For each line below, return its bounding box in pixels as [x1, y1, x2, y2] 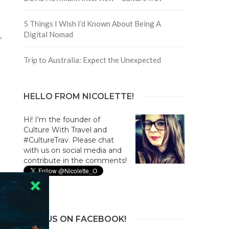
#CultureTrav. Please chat [23, 135, 114, 145]
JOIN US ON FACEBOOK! [23, 214, 126, 224]
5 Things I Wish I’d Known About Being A [23, 18, 161, 28]
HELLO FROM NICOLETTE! [23, 91, 134, 101]
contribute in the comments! [23, 155, 127, 165]
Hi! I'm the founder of [23, 114, 100, 124]
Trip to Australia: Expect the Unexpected [23, 55, 161, 64]
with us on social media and [23, 145, 122, 155]
